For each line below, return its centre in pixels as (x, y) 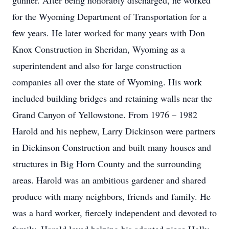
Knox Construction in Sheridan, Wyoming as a (99, 49)
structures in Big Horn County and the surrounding (107, 164)
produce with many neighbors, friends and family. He (111, 196)
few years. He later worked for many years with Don (109, 33)
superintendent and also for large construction (97, 65)
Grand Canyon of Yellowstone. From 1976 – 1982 (105, 114)
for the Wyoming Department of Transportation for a (109, 16)
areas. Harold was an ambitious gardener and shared (109, 180)
